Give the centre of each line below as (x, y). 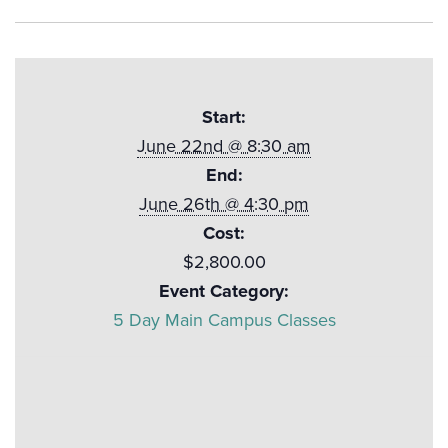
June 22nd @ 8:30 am (224, 145)
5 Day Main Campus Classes (224, 319)
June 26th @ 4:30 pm (224, 203)
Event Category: (224, 290)
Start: (224, 116)
